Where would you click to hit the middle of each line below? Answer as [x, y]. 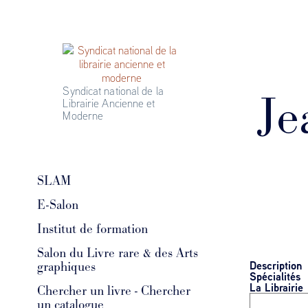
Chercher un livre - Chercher [113, 291]
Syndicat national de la [113, 91]
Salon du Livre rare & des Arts [117, 253]
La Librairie [276, 287]
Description [275, 265]
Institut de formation [92, 229]
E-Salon [57, 205]
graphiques [66, 267]
